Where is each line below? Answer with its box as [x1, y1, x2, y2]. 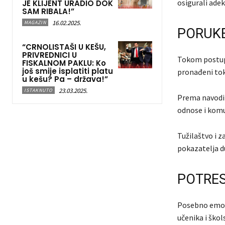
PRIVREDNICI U [22, 49, 77, 60]
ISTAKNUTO [24, 86, 53, 93]
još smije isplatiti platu [22, 65, 113, 76]
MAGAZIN [24, 19, 46, 26]
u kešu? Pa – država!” [22, 73, 108, 84]
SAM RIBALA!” [22, 6, 74, 17]
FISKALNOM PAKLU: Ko [22, 57, 106, 68]
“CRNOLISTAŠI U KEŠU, [22, 41, 106, 52]
